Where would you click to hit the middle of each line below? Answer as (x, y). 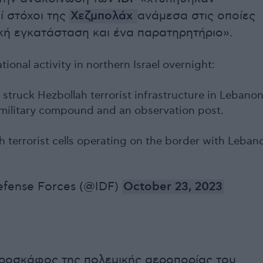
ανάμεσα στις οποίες (196, 16)
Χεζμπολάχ (103, 16)
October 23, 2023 (173, 187)
